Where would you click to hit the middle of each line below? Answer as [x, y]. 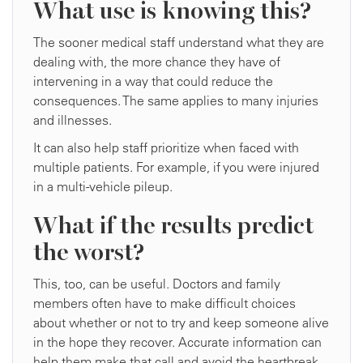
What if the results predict [173, 226]
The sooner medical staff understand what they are [179, 43]
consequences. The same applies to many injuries [176, 101]
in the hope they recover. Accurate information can [177, 342]
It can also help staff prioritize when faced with [166, 148]
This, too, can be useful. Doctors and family [157, 284]
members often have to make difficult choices [164, 303]
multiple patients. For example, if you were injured [176, 167]
